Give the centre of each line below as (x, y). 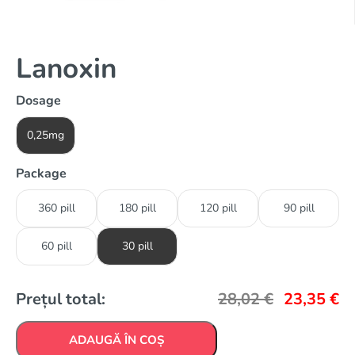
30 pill (137, 246)
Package (41, 173)
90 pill (299, 208)
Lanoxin (66, 68)
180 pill (137, 208)
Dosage (38, 100)
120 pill (218, 208)
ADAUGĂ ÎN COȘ (116, 340)
